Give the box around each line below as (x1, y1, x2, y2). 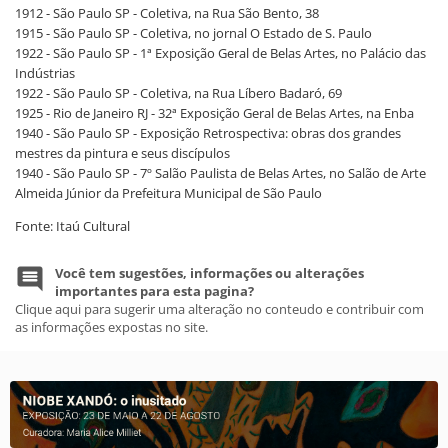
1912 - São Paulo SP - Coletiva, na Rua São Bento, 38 (15, 4, 319, 22)
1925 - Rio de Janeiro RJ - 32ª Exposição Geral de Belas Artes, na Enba (15, 104, 414, 122)
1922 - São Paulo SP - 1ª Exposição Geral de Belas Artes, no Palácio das (15, 44, 426, 62)
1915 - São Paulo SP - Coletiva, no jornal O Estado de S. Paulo (15, 24, 372, 42)
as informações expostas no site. (15, 318, 208, 336)
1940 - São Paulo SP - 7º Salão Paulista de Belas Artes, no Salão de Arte (15, 164, 426, 182)
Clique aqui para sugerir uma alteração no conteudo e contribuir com (15, 300, 424, 318)
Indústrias (15, 64, 75, 82)
